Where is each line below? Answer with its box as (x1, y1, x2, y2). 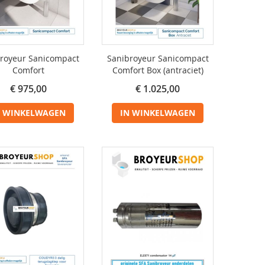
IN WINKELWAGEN (120, 107, 195, 118)
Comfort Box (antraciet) (112, 64, 203, 76)
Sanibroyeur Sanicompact (106, 53, 209, 64)
